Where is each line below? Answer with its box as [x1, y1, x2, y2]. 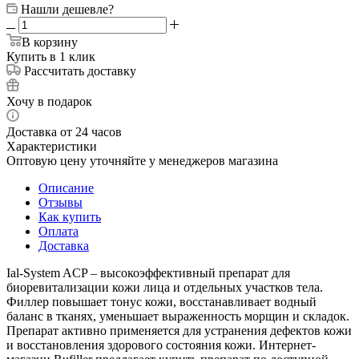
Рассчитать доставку [24, 63, 136, 78]
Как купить [38, 209, 101, 224]
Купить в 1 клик [6, 49, 95, 63]
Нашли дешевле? [21, 2, 114, 16]
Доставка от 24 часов [6, 124, 122, 139]
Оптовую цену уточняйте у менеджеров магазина [6, 153, 278, 167]
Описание [38, 180, 94, 195]
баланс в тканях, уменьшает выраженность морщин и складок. [6, 309, 349, 323]
